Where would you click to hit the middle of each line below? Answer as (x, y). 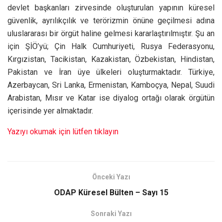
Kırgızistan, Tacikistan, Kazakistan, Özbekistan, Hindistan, (111, 59)
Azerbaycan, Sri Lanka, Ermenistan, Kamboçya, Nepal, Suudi (111, 85)
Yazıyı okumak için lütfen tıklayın (63, 131)
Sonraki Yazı (111, 213)
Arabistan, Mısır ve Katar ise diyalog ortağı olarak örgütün (111, 98)
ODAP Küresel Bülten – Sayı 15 (111, 192)
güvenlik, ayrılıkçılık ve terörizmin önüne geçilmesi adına (111, 20)
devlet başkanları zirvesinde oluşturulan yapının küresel (111, 7)
